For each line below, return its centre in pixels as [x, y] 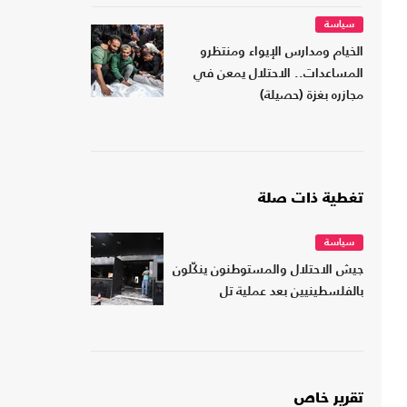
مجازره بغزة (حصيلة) [312, 96]
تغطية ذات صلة [311, 199]
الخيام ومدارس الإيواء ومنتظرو [282, 53]
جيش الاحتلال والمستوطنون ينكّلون [268, 271]
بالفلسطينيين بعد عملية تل [292, 293]
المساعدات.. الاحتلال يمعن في [278, 74]
